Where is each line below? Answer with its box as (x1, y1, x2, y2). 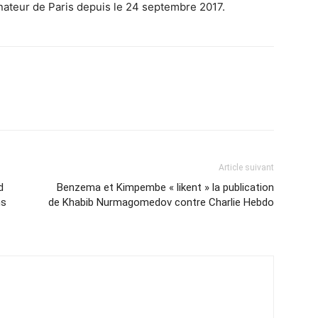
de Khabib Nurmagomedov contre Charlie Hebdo (48, 196, 274, 209)
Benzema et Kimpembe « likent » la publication (57, 181, 274, 194)
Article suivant (219, 163, 274, 172)
